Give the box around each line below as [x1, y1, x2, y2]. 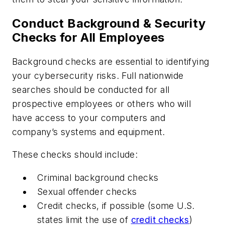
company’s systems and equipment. [12, 126, 165, 137]
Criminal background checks [37, 172, 159, 183]
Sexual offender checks [37, 186, 137, 197]
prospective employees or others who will [12, 98, 191, 109]
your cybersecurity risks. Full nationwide [12, 70, 184, 81]
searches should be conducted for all [12, 84, 170, 95]
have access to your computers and [12, 112, 166, 123]
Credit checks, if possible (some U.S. [37, 200, 195, 211]
